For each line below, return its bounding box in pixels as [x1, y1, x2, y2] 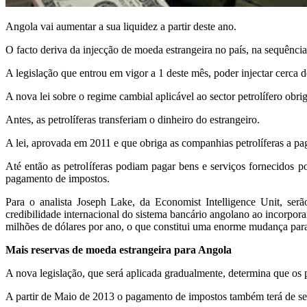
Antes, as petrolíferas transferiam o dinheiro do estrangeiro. [5, 113, 260, 125]
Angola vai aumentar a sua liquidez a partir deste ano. [5, 20, 236, 32]
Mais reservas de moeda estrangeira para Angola [5, 243, 232, 256]
